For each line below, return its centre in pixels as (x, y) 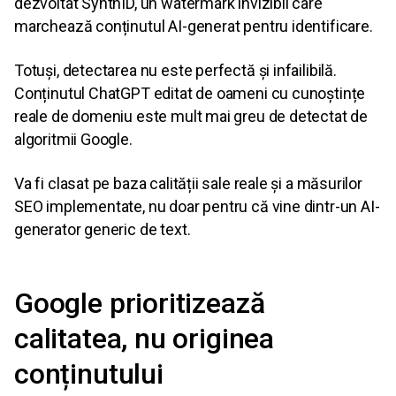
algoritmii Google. (73, 140)
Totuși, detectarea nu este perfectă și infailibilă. (175, 71)
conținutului (89, 374)
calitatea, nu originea (145, 339)
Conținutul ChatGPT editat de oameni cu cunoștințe (190, 94)
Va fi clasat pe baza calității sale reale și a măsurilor (188, 184)
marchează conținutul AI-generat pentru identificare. (194, 27)
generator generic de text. (103, 230)
